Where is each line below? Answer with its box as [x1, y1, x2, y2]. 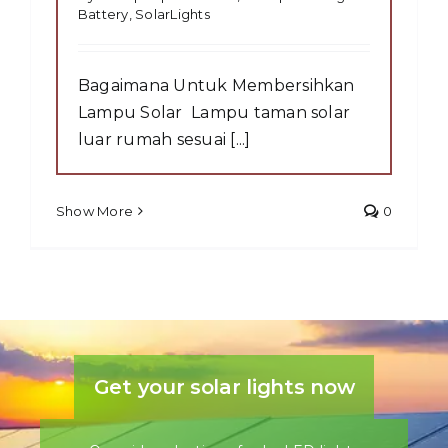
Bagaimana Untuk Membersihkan [78, 76, 355, 95]
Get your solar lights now [93, 375, 355, 399]
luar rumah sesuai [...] [78, 130, 251, 149]
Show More [56, 203, 134, 219]
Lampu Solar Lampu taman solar [78, 103, 351, 122]
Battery [78, 6, 129, 22]
